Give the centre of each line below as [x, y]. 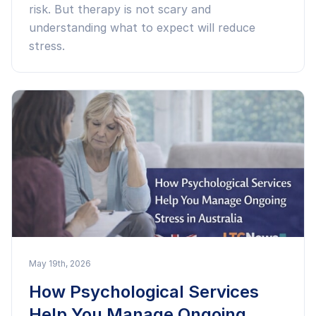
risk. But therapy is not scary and [120, 9]
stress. [47, 46]
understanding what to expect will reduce [142, 28]
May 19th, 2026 [60, 263]
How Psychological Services [144, 292]
